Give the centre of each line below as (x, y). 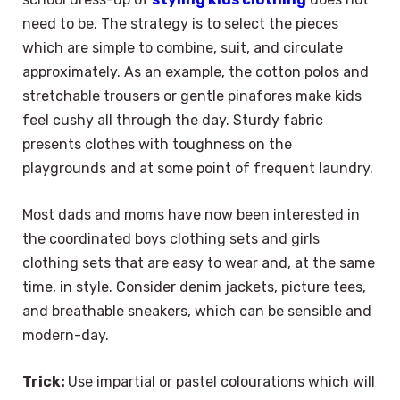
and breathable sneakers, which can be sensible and (197, 311)
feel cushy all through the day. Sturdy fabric (173, 121)
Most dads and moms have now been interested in (191, 215)
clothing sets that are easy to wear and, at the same (199, 263)
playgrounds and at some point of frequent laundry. (198, 169)
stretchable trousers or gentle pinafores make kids (192, 96)
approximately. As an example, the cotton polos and (196, 72)
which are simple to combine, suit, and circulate (183, 48)
